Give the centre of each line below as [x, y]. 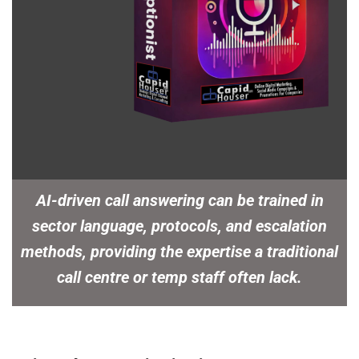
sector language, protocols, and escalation [179, 226]
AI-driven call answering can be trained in [179, 201]
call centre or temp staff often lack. [179, 278]
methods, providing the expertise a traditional [179, 252]
